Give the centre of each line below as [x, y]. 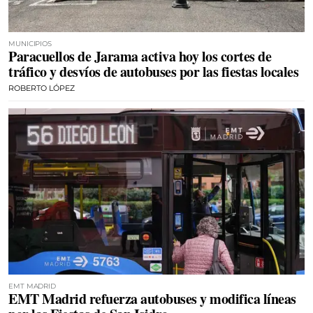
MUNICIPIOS [30, 43]
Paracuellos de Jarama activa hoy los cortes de [140, 56]
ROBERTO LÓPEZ [42, 88]
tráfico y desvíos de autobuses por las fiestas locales [153, 71]
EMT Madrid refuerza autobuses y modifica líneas [152, 299]
